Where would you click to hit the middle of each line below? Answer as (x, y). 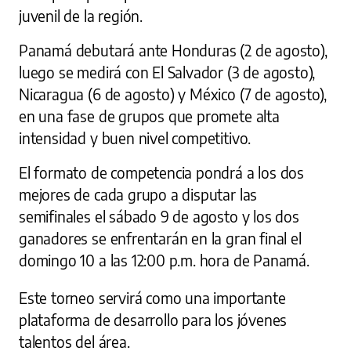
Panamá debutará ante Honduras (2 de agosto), (173, 50)
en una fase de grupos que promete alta (149, 116)
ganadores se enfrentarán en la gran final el (160, 238)
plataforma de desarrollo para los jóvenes (153, 319)
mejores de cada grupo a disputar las (138, 194)
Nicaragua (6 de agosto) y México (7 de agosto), (173, 94)
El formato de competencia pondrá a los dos (162, 172)
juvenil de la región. (81, 15)
